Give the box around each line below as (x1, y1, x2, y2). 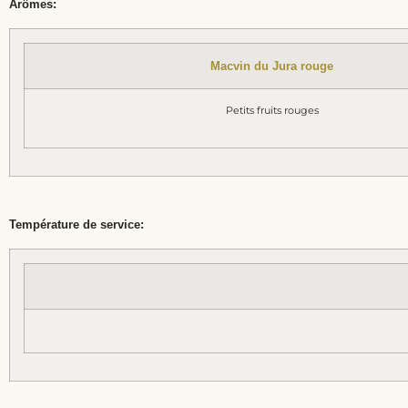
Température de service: (9, 217, 144, 231)
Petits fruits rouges (225, 103, 319, 117)
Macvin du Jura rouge (210, 58, 333, 73)
